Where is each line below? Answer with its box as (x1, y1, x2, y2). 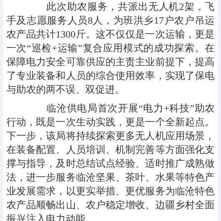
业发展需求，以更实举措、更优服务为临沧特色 (6, 185, 215, 197)
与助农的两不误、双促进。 (6, 84, 125, 95)
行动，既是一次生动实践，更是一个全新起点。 (6, 116, 215, 128)
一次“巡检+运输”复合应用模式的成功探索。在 (6, 42, 215, 54)
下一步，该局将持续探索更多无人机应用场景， (6, 130, 215, 142)
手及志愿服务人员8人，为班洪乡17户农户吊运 (6, 15, 215, 26)
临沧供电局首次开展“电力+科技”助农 (26, 103, 215, 114)
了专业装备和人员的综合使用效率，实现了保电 (6, 70, 215, 81)
